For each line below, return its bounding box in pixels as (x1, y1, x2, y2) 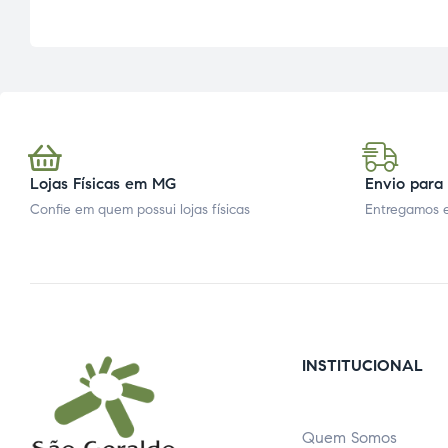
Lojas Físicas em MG (30, 174, 176, 194)
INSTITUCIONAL (301, 356, 423, 376)
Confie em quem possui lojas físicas (30, 201, 250, 219)
